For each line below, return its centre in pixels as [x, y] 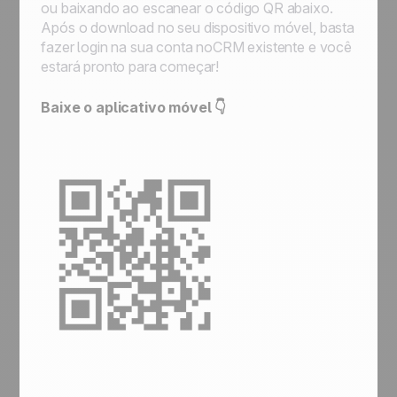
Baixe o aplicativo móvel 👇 [134, 107]
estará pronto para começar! [130, 66]
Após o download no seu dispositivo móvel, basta [198, 27]
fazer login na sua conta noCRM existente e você [196, 47]
